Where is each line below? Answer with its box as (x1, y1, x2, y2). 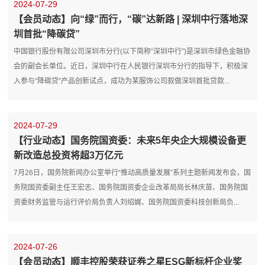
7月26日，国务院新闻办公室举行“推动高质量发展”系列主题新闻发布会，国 (14, 168, 251, 177)
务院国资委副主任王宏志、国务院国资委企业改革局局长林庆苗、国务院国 (14, 183, 248, 192)
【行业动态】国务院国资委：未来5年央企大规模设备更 (14, 135, 247, 146)
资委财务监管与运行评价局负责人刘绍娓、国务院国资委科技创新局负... (14, 198, 240, 206)
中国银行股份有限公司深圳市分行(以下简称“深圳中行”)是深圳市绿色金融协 (14, 47, 251, 56)
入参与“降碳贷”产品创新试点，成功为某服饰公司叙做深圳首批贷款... (14, 76, 230, 85)
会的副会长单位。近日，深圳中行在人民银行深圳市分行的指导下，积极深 (14, 62, 248, 70)
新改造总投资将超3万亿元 (14, 150, 124, 160)
